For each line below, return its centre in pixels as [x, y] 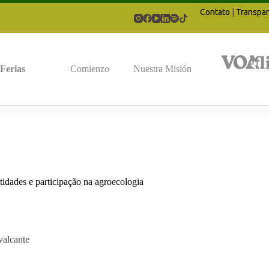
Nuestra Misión [163, 69]
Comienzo [90, 69]
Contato [215, 12]
